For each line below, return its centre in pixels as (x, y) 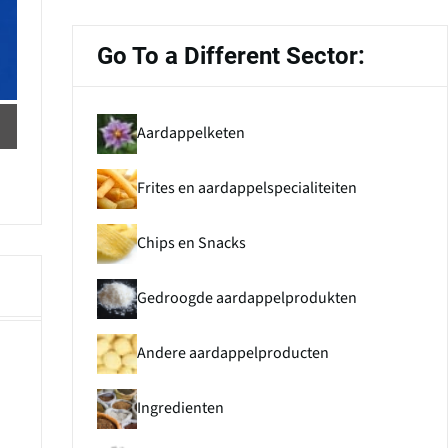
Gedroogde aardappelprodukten (246, 298)
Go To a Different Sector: (230, 55)
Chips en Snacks (191, 243)
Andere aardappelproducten (232, 353)
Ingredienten (180, 408)
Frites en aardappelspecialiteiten (246, 188)
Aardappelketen (190, 133)
